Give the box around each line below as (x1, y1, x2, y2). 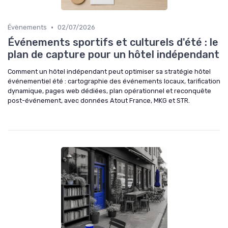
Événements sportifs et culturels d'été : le (8, 36, 218, 49)
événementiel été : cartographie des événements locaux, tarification (8, 77, 220, 85)
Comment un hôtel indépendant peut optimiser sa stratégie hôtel (8, 68, 211, 76)
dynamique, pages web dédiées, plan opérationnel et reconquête (8, 87, 211, 95)
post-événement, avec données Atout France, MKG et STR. (8, 97, 190, 105)
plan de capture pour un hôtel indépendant (8, 48, 219, 61)
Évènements (8, 23, 47, 32)
